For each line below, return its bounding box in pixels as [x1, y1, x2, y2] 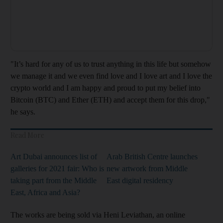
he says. [10, 107, 35, 116]
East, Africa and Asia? [10, 188, 80, 197]
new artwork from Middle [107, 164, 188, 173]
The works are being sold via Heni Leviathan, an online [10, 210, 185, 219]
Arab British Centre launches [107, 152, 198, 161]
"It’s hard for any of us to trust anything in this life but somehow [10, 59, 211, 68]
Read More [10, 130, 44, 140]
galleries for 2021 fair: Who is [10, 164, 104, 173]
